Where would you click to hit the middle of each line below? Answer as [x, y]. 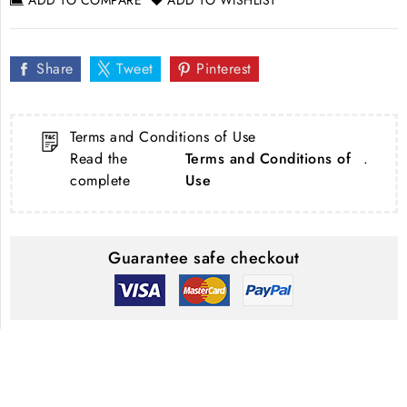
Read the [99, 158]
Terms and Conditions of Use [163, 136]
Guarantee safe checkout [204, 258]
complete [103, 180]
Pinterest [224, 68]
